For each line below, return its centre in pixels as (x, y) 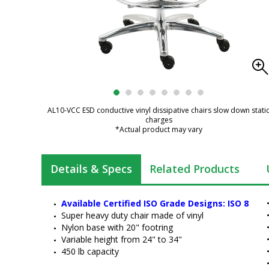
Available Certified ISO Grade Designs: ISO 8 (155, 203)
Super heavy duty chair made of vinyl (132, 215)
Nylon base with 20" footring (117, 227)
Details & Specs (91, 169)
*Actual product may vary (159, 129)
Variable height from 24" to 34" (122, 239)
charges (159, 120)
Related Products (195, 169)
